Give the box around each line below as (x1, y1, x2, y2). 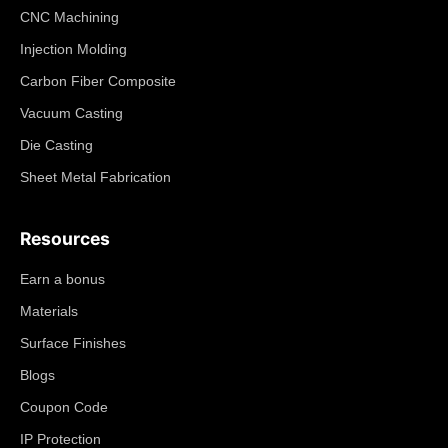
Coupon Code (20, 399, 108, 416)
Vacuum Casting (20, 105, 123, 122)
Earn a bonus (20, 271, 105, 288)
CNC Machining (20, 9, 119, 26)
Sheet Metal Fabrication (20, 169, 171, 186)
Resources (20, 228, 110, 250)
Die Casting (20, 137, 93, 154)
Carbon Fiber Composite (20, 73, 176, 90)
